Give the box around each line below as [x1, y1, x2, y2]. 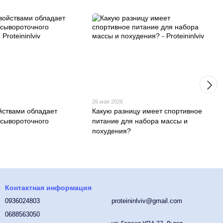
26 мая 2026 [92, 98, 123, 105]
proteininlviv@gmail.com [111, 197, 182, 205]
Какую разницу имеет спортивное [92, 107, 203, 115]
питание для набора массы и [92, 116, 188, 125]
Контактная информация [5, 184, 92, 192]
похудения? [92, 126, 131, 135]
